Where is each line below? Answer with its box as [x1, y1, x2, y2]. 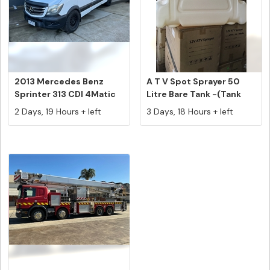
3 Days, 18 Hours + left [146, 106, 233, 117]
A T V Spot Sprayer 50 [146, 76, 240, 87]
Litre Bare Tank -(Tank [146, 89, 241, 99]
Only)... [146, 101, 177, 112]
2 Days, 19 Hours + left [14, 106, 101, 117]
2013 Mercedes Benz [14, 76, 104, 87]
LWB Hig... [14, 101, 55, 112]
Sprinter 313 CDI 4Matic [14, 89, 116, 99]
